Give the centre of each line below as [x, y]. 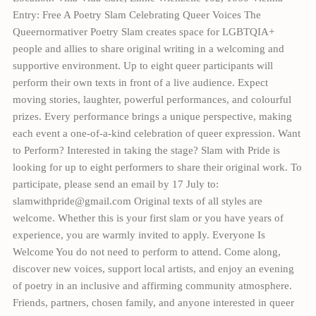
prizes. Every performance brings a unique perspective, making [152, 116]
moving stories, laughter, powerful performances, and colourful [152, 99]
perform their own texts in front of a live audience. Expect [140, 82]
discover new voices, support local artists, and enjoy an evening [153, 268]
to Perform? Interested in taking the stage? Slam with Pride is [146, 150]
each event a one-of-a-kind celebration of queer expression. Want [156, 133]
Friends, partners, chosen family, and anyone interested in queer [153, 302]
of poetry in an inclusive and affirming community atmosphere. [152, 285]
